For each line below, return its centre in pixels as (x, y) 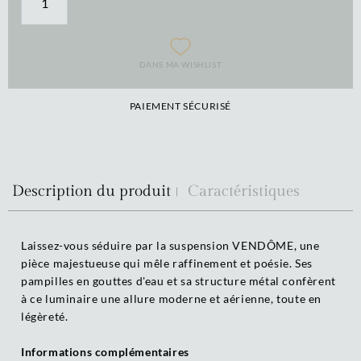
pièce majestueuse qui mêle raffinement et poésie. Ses (167, 263)
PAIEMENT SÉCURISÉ (180, 106)
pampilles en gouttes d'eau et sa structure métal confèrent (178, 280)
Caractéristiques (244, 191)
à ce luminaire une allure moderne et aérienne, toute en (172, 298)
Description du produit (91, 191)
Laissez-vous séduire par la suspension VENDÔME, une (170, 245)
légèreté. (45, 316)
